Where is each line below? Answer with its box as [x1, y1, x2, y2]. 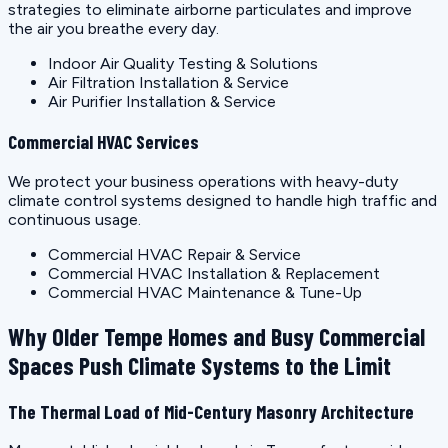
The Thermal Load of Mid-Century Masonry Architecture [8, 399, 414, 423]
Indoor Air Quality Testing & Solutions [48, 54, 318, 74]
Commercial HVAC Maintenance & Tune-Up [48, 282, 362, 302]
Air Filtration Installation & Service [48, 73, 289, 93]
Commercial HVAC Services [8, 130, 199, 153]
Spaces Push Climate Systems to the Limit [8, 350, 391, 380]
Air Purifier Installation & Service [48, 92, 276, 112]
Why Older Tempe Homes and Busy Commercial [8, 321, 425, 351]
